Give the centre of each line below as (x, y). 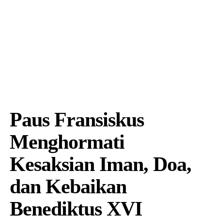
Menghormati (67, 142)
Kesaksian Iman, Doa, (101, 164)
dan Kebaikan (68, 186)
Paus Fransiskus (77, 120)
